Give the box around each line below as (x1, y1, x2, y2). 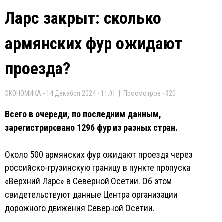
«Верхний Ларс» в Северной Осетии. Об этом (5, 176, 172, 186)
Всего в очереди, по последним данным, (5, 109, 161, 119)
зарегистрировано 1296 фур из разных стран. (5, 122, 178, 133)
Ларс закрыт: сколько (5, 8, 161, 28)
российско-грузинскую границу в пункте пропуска (5, 163, 190, 173)
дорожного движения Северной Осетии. (5, 203, 155, 213)
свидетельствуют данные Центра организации (5, 189, 178, 200)
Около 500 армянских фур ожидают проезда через (5, 149, 193, 160)
